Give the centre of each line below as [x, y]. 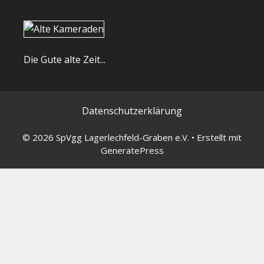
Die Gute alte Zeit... [65, 60]
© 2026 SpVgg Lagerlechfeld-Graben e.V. [106, 138]
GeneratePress [132, 151]
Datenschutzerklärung [132, 111]
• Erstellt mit [215, 138]
